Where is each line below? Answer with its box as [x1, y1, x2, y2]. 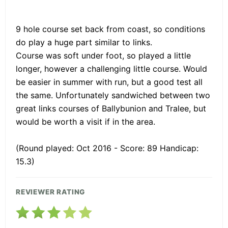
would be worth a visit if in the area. [16, 116, 155, 127]
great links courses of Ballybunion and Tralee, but [16, 103, 206, 113]
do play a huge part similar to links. [16, 37, 152, 47]
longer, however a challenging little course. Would [16, 63, 207, 74]
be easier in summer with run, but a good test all [16, 76, 203, 87]
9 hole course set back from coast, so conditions [16, 23, 205, 34]
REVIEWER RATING [16, 187, 85, 196]
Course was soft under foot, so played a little [16, 50, 191, 61]
